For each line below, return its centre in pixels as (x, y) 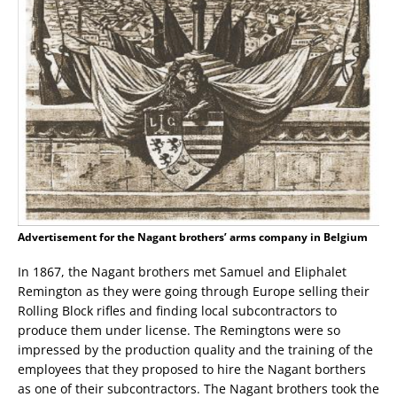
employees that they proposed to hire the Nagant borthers (192, 370)
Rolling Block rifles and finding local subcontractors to (177, 311)
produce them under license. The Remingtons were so (179, 331)
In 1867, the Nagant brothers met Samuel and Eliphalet (182, 272)
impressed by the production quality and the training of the (195, 350)
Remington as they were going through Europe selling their (194, 292)
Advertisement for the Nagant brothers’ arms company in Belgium (193, 237)
